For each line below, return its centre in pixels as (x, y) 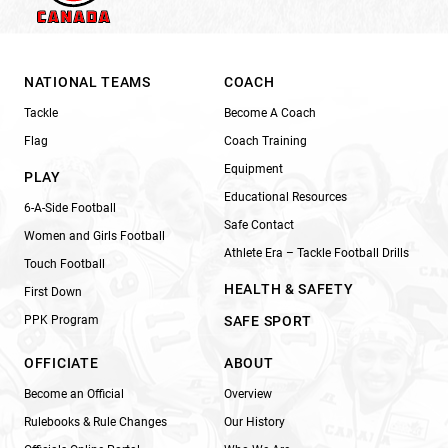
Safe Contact (259, 224)
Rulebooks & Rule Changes (95, 421)
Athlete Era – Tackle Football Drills (316, 252)
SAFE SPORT (268, 320)
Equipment (253, 168)
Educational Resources (285, 196)
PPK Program (61, 319)
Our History (254, 421)
